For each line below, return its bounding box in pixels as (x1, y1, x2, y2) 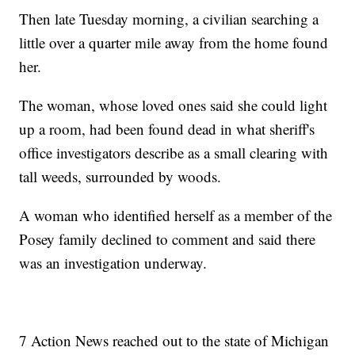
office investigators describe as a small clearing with (19, 143, 329, 163)
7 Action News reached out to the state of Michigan (19, 330, 330, 351)
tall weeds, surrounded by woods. (19, 166, 222, 187)
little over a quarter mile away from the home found (19, 32, 329, 53)
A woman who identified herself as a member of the (19, 205, 333, 226)
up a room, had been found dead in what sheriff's (19, 119, 315, 139)
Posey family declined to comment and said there (19, 229, 316, 250)
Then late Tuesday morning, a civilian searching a (19, 9, 319, 29)
